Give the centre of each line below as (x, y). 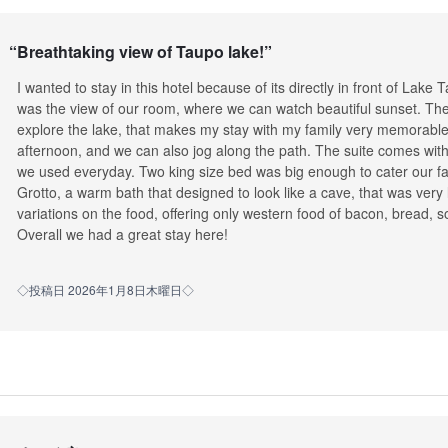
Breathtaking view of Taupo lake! (140, 52)
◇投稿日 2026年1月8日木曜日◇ (105, 289)
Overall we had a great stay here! (122, 233)
